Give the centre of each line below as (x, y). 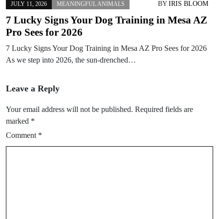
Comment (22, 135)
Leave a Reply (33, 88)
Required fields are (164, 109)
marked (18, 121)
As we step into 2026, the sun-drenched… (71, 60)
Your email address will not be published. (69, 109)
